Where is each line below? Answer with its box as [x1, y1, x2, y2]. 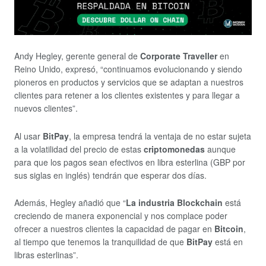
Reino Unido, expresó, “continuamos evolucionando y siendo [14, 63, 242, 75]
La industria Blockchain [126, 197, 223, 209]
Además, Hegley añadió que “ [14, 197, 126, 209]
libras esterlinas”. [14, 249, 78, 261]
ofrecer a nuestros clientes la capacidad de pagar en [14, 223, 214, 235]
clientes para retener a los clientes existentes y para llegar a [14, 89, 240, 102]
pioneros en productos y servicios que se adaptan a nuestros [14, 76, 243, 88]
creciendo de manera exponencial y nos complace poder [14, 210, 227, 222]
